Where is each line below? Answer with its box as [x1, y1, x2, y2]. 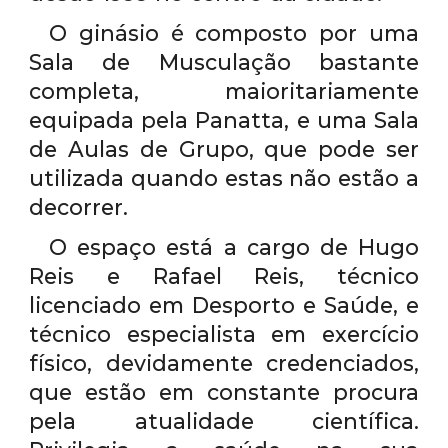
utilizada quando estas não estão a [29, 164, 419, 191]
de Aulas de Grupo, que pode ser [29, 135, 419, 162]
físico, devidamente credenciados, [29, 349, 419, 376]
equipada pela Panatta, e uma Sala [29, 106, 419, 133]
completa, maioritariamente [29, 77, 419, 104]
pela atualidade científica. [29, 407, 419, 434]
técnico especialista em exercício [29, 320, 419, 347]
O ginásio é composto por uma [49, 19, 419, 46]
